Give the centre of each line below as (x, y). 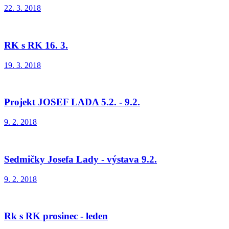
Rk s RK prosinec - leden (56, 216)
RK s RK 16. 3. (36, 45)
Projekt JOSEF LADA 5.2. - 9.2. (72, 102)
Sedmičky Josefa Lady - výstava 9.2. (81, 159)
